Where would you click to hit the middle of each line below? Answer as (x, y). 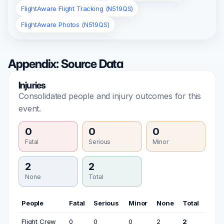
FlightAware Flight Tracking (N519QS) (77, 9)
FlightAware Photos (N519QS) (65, 25)
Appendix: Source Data (66, 64)
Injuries (32, 85)
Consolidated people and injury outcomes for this (110, 96)
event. (30, 109)
